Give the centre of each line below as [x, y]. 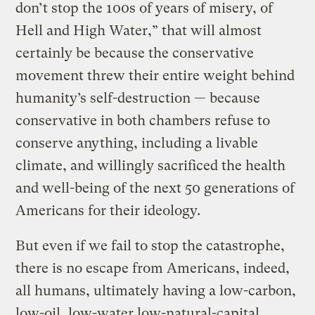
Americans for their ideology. [108, 210]
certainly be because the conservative [135, 53]
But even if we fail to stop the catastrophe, [150, 245]
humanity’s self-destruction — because [138, 98]
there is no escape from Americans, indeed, [153, 268]
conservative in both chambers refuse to [143, 120]
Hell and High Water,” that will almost [139, 30]
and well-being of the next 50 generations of [155, 188]
